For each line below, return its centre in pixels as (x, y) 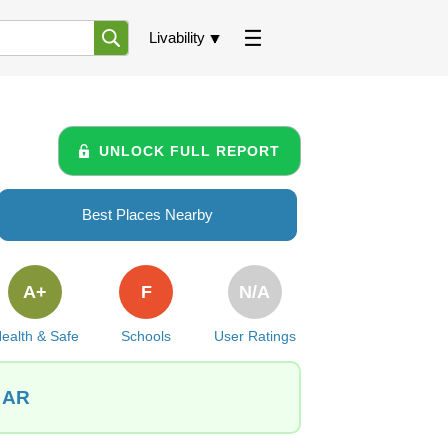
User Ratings (254, 336)
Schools (146, 336)
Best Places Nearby (147, 214)
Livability (177, 37)
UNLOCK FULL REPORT (189, 150)
